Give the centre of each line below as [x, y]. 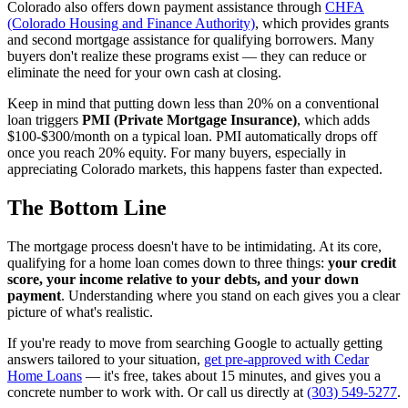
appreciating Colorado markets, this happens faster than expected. [195, 169]
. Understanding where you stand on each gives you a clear [230, 296]
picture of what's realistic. [80, 312]
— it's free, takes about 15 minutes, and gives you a [231, 376]
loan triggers [45, 120]
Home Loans [45, 376]
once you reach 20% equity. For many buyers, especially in [177, 153]
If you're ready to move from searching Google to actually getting [195, 343]
